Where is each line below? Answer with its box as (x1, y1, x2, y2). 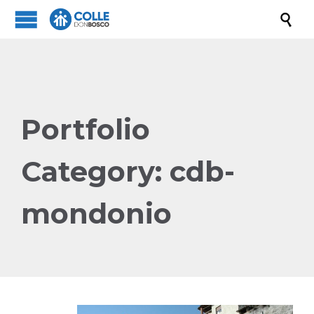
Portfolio (21, 112, 150, 146)
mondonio (21, 196, 172, 231)
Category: (21, 154, 170, 189)
